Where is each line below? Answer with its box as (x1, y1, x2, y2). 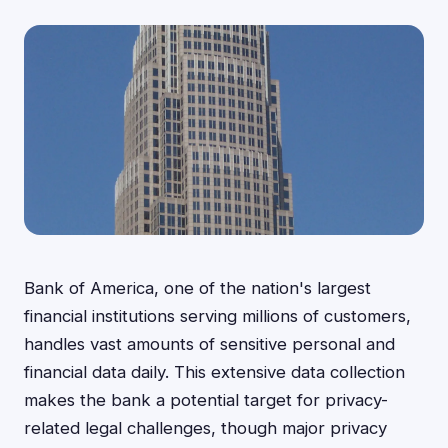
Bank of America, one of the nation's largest (24, 278, 371, 298)
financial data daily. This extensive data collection (24, 362, 405, 382)
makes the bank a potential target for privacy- (24, 390, 388, 410)
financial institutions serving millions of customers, (24, 306, 411, 326)
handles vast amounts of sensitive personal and (24, 334, 395, 354)
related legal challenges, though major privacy (24, 418, 387, 438)
